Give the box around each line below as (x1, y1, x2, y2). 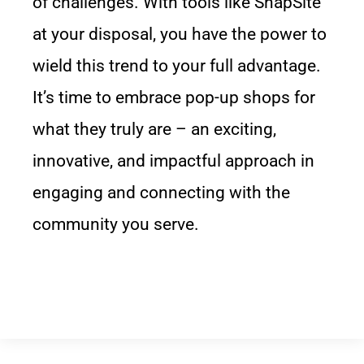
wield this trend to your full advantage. (32, 56, 321, 76)
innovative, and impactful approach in (32, 151, 314, 171)
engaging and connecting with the (32, 183, 290, 202)
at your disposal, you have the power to (32, 24, 327, 44)
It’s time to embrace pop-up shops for (32, 88, 315, 107)
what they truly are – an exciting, (32, 119, 276, 139)
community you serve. (32, 214, 199, 234)
